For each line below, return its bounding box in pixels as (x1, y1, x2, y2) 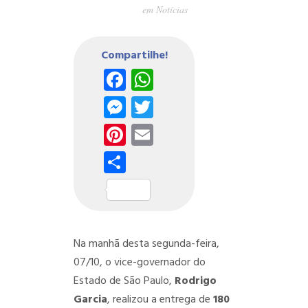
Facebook (125, 62, 221, 97)
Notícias (155, 3, 188, 16)
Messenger (125, 89, 234, 124)
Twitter (153, 89, 228, 124)
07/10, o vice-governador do (73, 254, 206, 272)
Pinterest (125, 117, 217, 152)
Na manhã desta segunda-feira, (73, 235, 219, 253)
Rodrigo (174, 272, 217, 290)
